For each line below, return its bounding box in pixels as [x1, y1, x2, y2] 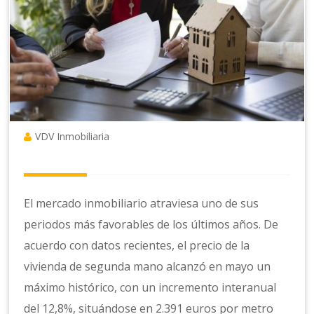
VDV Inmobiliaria [35, 130, 110, 144]
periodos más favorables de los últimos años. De [24, 217, 279, 233]
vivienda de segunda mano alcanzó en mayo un [24, 259, 271, 275]
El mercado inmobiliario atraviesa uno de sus [24, 196, 259, 212]
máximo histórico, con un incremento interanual [24, 280, 277, 296]
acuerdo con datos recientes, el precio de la [24, 238, 250, 254]
